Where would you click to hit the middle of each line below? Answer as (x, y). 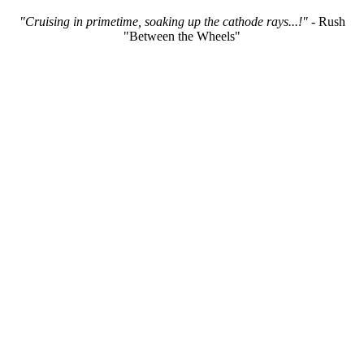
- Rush (326, 21)
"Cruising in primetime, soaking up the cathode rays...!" (163, 21)
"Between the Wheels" (182, 36)
